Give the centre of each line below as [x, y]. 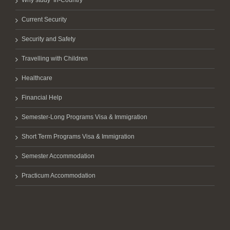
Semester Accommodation [58, 156]
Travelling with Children [55, 59]
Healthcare [37, 78]
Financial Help [42, 98]
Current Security [44, 20]
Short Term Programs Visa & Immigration [78, 137]
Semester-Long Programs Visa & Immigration [84, 117]
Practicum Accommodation [59, 176]
